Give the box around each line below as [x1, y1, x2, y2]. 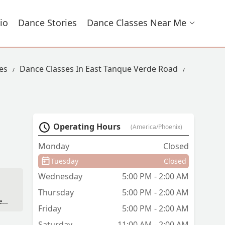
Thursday [38, 187, 74, 198]
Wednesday [38, 171, 82, 182]
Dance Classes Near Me [87, 17, 186, 29]
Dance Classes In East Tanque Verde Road [20, 63, 178, 74]
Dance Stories [18, 17, 77, 29]
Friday [38, 203, 61, 214]
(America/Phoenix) [131, 123, 182, 132]
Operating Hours [53, 121, 121, 133]
